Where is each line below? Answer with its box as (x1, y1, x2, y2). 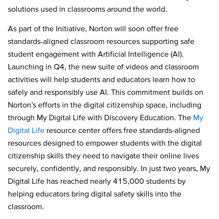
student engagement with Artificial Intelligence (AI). (8, 49, 184, 59)
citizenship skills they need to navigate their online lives (8, 151, 199, 160)
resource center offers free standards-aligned (44, 126, 200, 135)
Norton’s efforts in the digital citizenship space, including (8, 100, 201, 109)
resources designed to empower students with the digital (8, 138, 202, 148)
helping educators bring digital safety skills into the (8, 189, 181, 198)
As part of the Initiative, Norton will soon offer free (8, 24, 178, 33)
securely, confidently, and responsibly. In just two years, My (8, 164, 210, 173)
